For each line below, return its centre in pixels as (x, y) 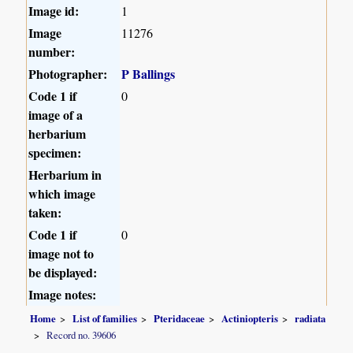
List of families (105, 319)
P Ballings (149, 73)
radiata (310, 319)
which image (62, 193)
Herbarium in (65, 174)
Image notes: (63, 294)
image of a (56, 114)
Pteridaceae (180, 319)
